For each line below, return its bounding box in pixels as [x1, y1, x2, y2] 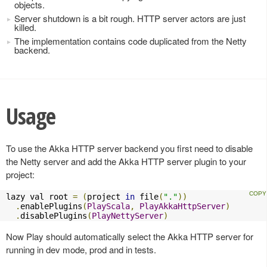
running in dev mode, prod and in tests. [6, 243, 156, 256]
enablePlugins [20, 201, 82, 211]
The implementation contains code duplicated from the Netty [14, 34, 247, 47]
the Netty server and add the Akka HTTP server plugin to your [6, 154, 246, 167]
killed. [14, 20, 36, 33]
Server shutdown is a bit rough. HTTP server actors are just [14, 11, 246, 24]
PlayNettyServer [92, 210, 163, 221]
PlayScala [87, 201, 130, 211]
